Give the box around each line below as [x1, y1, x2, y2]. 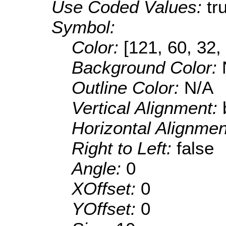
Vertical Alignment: [72, 98, 222, 118]
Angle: [72, 158, 126, 179]
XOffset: [72, 179, 141, 199]
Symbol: [51, 17, 115, 37]
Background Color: [72, 58, 222, 78]
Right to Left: [72, 138, 177, 158]
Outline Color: [72, 78, 184, 98]
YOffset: [72, 199, 141, 219]
